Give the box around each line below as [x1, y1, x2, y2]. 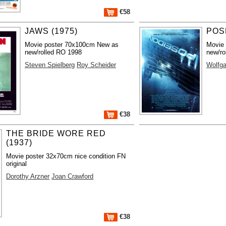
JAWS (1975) [25, 26, 78, 35]
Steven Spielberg [25, 61, 75, 69]
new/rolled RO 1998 [25, 48, 82, 56]
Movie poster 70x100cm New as [25, 40, 119, 48]
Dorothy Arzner [6, 172, 50, 180]
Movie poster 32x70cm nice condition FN [6, 152, 126, 160]
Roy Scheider [77, 61, 117, 69]
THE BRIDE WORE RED [6, 129, 106, 138]
